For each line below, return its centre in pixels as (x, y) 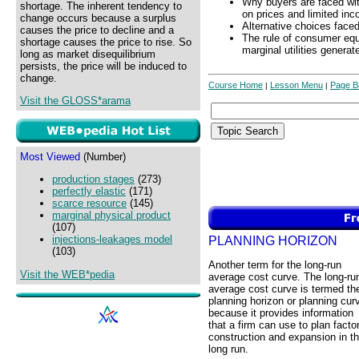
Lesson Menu (296, 85)
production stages (93, 179)
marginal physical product (111, 216)
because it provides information (281, 313)
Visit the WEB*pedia (67, 274)
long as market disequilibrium (88, 54)
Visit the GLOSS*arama (75, 101)
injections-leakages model (112, 240)
